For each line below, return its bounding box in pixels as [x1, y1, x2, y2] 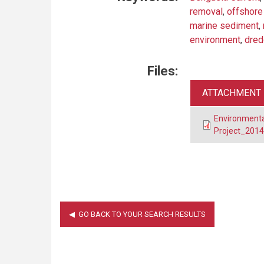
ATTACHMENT [202, 87, 261, 98]
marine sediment [190, 20, 259, 31]
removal [190, 6, 223, 17]
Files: [147, 64, 178, 78]
